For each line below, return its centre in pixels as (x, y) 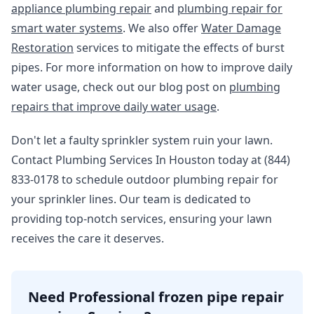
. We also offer (162, 28)
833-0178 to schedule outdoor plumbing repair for (145, 179)
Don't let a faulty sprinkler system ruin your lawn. (142, 140)
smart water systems (67, 28)
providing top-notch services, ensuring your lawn (142, 219)
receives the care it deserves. (88, 238)
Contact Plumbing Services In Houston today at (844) (151, 160)
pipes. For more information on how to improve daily (152, 67)
